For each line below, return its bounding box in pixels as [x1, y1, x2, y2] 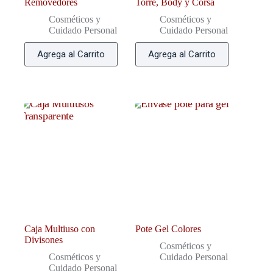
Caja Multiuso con [24, 223, 95, 234]
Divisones [24, 234, 63, 245]
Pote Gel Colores [135, 223, 202, 234]
